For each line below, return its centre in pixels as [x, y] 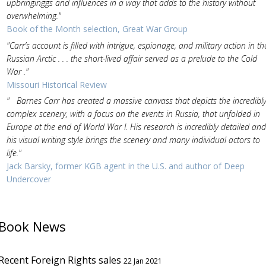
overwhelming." [34, 16]
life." [14, 153]
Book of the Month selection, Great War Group [97, 29]
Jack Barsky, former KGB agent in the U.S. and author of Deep [125, 166]
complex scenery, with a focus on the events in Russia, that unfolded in [133, 114]
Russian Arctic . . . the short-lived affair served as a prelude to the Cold [132, 58]
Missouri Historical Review [56, 84]
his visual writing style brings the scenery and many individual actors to [133, 140]
